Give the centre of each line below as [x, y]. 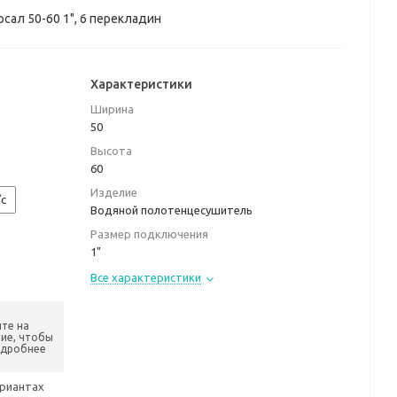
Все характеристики [146, 277]
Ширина [112, 109]
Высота [111, 151]
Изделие [114, 192]
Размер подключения [149, 234]
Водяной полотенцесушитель [171, 210]
